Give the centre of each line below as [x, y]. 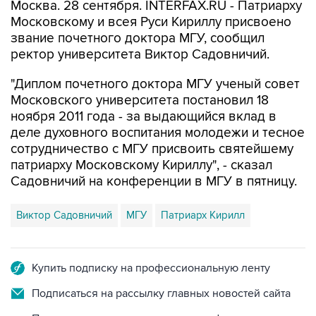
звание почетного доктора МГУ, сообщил [138, 38]
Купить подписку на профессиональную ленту [151, 268]
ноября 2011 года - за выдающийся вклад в [144, 117]
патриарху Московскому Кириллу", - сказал [141, 165]
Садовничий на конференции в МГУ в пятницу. [154, 182]
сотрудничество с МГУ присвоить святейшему [152, 149]
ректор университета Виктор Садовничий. [140, 55]
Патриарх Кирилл [203, 215]
